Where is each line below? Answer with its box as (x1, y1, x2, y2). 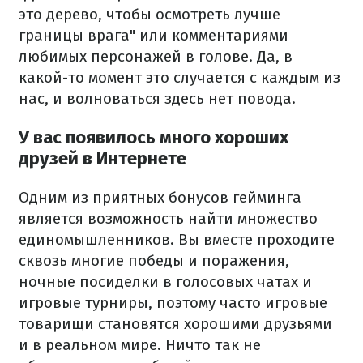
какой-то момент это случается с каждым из (19, 67, 340, 87)
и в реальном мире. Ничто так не (19, 335, 261, 355)
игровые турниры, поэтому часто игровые (19, 293, 327, 313)
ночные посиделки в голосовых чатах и (19, 272, 312, 292)
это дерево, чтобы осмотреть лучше (19, 4, 280, 23)
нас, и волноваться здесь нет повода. (19, 88, 296, 108)
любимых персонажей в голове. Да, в (19, 46, 293, 66)
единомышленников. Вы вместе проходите (19, 230, 335, 250)
